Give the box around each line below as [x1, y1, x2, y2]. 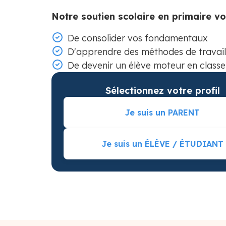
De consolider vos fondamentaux [68, 32, 208, 44]
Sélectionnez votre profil [105, 85, 220, 96]
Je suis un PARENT [125, 107, 200, 118]
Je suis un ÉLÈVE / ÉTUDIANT [101, 139, 223, 149]
